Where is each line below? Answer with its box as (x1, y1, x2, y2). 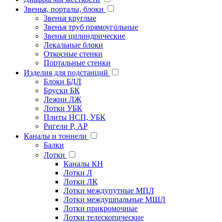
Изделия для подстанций (24, 68, 110, 77)
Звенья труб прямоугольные (44, 23, 138, 32)
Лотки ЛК (63, 177, 98, 186)
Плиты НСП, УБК (44, 113, 106, 122)
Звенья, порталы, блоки (24, 5, 106, 14)
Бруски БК (44, 86, 80, 95)
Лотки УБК (44, 104, 82, 113)
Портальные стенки (44, 58, 111, 67)
